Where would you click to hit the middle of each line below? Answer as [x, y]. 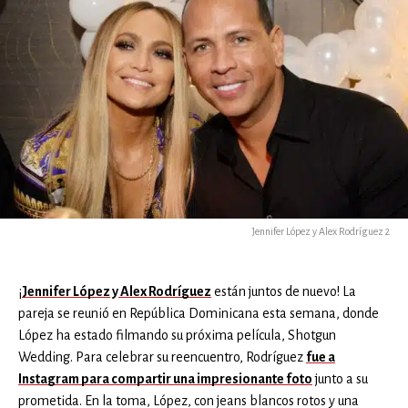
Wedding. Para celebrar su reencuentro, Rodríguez [162, 357]
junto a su [340, 378]
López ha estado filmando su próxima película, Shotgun [177, 335]
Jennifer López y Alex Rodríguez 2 [321, 231]
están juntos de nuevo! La [284, 291]
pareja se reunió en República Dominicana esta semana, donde [199, 313]
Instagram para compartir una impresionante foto [165, 378]
